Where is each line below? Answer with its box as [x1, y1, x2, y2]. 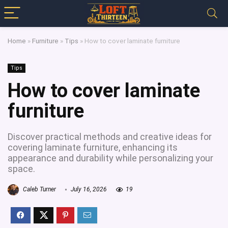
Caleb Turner [21, 186, 56, 193]
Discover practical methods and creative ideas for [8, 131, 212, 142]
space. [8, 163, 35, 174]
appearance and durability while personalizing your [8, 153, 213, 163]
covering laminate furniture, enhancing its [8, 142, 178, 153]
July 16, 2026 [69, 186, 107, 193]
